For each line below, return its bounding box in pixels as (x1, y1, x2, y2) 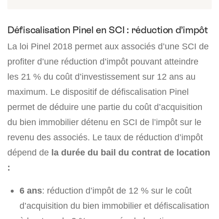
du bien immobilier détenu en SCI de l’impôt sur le (7, 116, 201, 127)
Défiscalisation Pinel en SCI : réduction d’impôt (7, 24, 208, 35)
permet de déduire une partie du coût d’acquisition (7, 101, 202, 112)
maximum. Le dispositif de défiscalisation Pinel (7, 86, 189, 97)
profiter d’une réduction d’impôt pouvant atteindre (7, 56, 198, 66)
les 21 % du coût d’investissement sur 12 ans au (7, 71, 196, 82)
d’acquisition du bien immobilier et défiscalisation (20, 200, 209, 211)
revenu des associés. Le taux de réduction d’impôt (7, 131, 203, 142)
